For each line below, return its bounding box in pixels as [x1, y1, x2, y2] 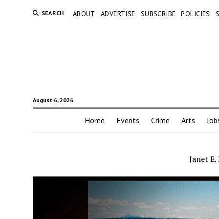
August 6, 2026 [32, 96, 73, 104]
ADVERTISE [100, 9, 135, 18]
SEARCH [41, 9, 64, 17]
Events [116, 115, 139, 126]
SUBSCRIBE [140, 9, 176, 18]
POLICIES [181, 9, 210, 18]
